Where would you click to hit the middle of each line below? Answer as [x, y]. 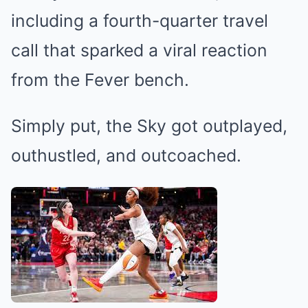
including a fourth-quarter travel [140, 21]
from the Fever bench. [100, 80]
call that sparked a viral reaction [139, 51]
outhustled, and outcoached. [126, 156]
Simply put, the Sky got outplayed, [149, 126]
